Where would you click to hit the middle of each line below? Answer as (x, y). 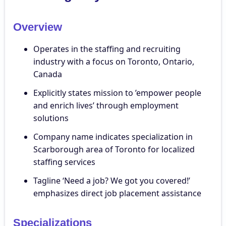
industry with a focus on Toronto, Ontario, (114, 62)
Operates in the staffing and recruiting (107, 49)
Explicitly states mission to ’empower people (117, 93)
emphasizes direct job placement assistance (117, 193)
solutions (51, 118)
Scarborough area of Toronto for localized (114, 150)
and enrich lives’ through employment (106, 106)
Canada (48, 74)
